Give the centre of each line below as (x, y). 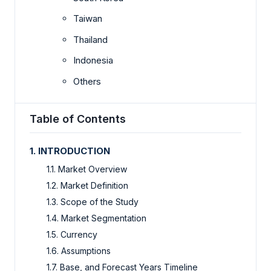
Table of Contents (78, 119)
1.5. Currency (72, 235)
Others (87, 81)
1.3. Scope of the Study (93, 202)
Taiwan (88, 19)
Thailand (90, 39)
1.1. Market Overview (87, 169)
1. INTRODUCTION (70, 151)
